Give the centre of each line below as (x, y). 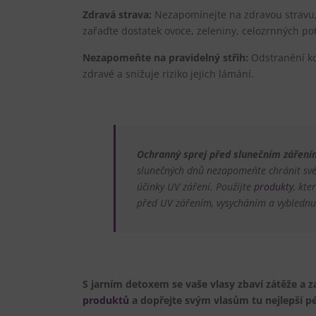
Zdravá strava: (117, 14)
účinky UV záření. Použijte (195, 187)
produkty (273, 187)
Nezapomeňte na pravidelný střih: (165, 57)
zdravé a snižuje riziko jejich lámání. (168, 73)
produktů (106, 300)
